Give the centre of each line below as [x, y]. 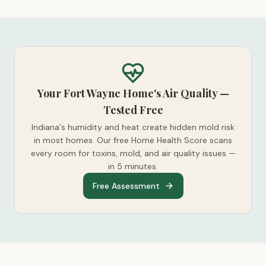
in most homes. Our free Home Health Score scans [133, 140]
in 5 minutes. [133, 166]
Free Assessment [126, 186]
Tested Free [133, 110]
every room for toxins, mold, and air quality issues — [133, 153]
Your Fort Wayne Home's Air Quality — [133, 93]
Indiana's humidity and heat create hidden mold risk [133, 127]
